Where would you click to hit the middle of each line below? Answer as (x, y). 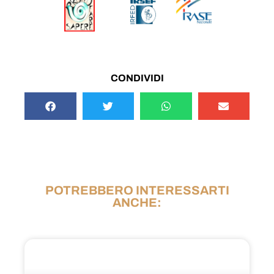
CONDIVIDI (137, 78)
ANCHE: (137, 203)
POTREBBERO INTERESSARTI (137, 191)
